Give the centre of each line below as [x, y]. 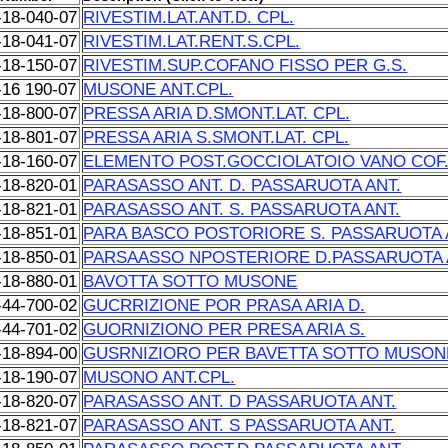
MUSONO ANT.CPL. [159, 377]
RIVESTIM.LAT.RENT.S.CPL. [192, 41]
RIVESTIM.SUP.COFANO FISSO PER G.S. [245, 65]
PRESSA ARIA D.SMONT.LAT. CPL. [217, 113]
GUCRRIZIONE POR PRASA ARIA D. [224, 305]
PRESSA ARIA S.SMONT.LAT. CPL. [216, 137]
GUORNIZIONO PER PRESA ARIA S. [224, 329]
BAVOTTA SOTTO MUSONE [190, 281]
